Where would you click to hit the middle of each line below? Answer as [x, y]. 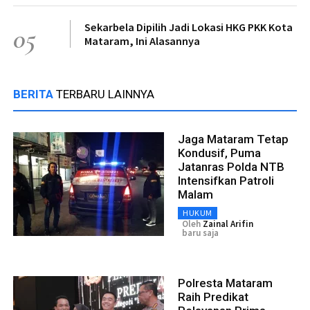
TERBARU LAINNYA [105, 94]
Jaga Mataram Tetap [233, 139]
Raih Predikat [213, 297]
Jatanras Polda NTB [231, 167]
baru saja [200, 233]
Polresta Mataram [225, 283]
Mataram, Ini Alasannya [142, 41]
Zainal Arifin [228, 224]
